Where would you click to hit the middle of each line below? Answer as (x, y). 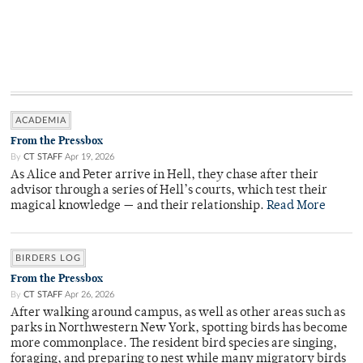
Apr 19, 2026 (90, 157)
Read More (296, 207)
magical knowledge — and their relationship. (139, 207)
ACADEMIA (41, 121)
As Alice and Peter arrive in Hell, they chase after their (164, 176)
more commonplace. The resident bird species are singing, (174, 344)
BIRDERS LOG (48, 258)
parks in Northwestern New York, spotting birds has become (179, 329)
